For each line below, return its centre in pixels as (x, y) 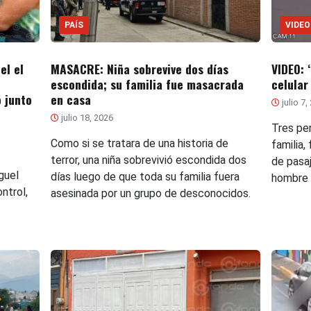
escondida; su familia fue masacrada (147, 84)
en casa (70, 99)
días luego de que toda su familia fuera (145, 176)
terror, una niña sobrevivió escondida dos (148, 160)
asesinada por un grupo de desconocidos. (150, 193)
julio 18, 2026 (86, 117)
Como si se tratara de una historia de (139, 143)
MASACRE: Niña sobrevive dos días (139, 68)
